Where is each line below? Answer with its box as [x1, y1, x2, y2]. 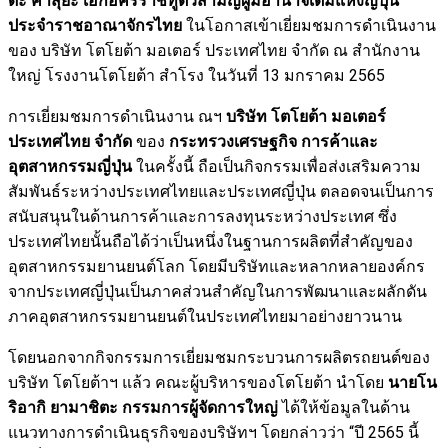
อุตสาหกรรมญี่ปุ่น [8, 157, 132, 177]
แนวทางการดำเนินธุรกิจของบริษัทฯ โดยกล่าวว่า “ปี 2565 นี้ [8, 423, 419, 443]
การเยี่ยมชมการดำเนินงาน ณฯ [8, 107, 226, 127]
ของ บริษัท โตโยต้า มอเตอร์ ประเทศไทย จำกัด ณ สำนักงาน [8, 41, 420, 61]
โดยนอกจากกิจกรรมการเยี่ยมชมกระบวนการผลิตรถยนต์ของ [8, 348, 430, 368]
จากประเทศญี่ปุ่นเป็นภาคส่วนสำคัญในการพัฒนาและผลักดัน [8, 282, 427, 302]
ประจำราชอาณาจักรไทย [8, 16, 182, 36]
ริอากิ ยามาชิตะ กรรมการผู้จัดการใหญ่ [8, 398, 278, 418]
